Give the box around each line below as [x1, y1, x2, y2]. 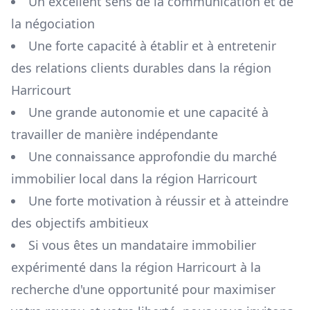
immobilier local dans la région [11, 170, 197, 188]
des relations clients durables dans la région [11, 60, 271, 77]
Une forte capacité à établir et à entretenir [28, 37, 276, 55]
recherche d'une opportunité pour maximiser [11, 281, 275, 298]
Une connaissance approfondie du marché [28, 148, 277, 165]
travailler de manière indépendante [11, 126, 218, 143]
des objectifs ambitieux [11, 215, 149, 232]
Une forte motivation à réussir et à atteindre [28, 192, 289, 210]
